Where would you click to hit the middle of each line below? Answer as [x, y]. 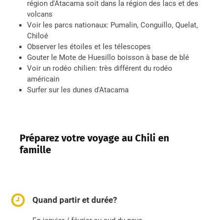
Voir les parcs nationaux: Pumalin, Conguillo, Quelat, [112, 25]
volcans [40, 14]
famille [35, 150]
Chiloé [38, 36]
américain [43, 79]
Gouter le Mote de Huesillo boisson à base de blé [108, 58]
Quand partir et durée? [75, 200]
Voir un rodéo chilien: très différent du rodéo [100, 69]
